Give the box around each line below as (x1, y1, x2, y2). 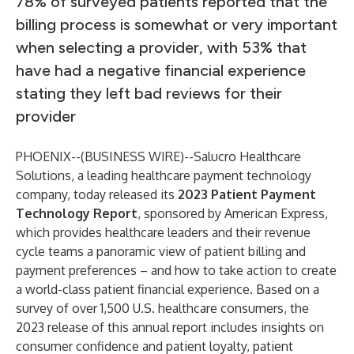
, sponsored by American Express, (137, 205, 328, 221)
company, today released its (16, 186, 178, 202)
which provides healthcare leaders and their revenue (16, 224, 311, 240)
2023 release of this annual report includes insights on (16, 319, 324, 335)
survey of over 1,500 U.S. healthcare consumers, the (16, 300, 309, 316)
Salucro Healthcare (194, 149, 301, 164)
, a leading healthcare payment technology (71, 168, 311, 183)
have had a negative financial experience (16, 61, 306, 80)
